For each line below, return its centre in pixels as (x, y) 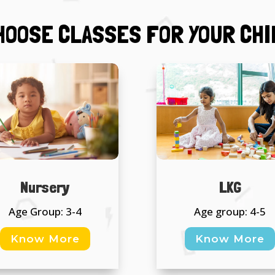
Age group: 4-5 (230, 211)
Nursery (45, 187)
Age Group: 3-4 (45, 211)
